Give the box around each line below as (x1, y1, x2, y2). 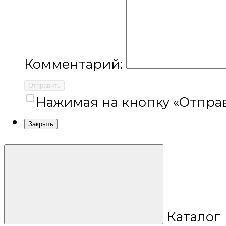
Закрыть (28, 120, 53, 128)
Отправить (28, 82, 61, 90)
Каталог (167, 208, 220, 224)
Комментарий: (24, 56, 126, 72)
